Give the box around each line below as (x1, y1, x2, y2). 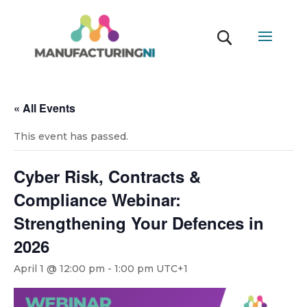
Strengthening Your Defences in (14, 211, 264, 234)
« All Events (14, 100, 75, 116)
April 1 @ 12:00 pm (14, 262, 105, 275)
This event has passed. (14, 130, 128, 143)
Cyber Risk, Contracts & (14, 164, 201, 188)
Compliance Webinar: (14, 188, 181, 211)
